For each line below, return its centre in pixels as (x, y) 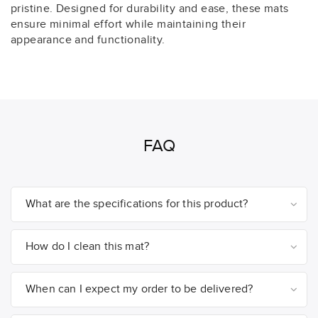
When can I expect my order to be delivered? (139, 289)
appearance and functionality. (88, 40)
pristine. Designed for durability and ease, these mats (150, 9)
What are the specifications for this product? (137, 204)
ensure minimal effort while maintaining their (128, 24)
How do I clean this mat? (88, 246)
